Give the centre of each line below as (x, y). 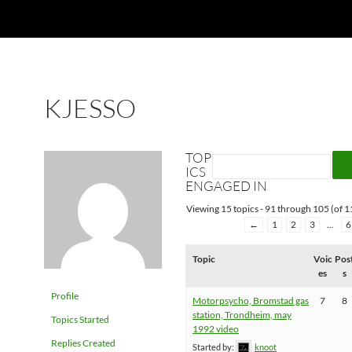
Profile (65, 296)
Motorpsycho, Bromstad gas (251, 301)
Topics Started (80, 319)
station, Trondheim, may (242, 315)
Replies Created (83, 343)
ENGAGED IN (226, 186)
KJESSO (90, 108)
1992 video (216, 329)
